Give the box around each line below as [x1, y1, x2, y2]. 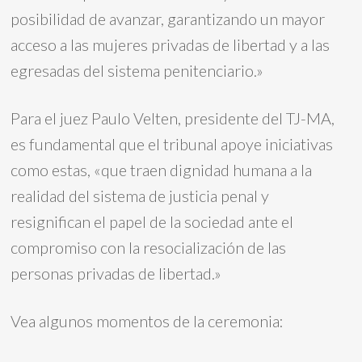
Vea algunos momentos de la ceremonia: [11, 311, 284, 330]
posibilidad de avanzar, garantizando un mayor [11, 9, 326, 28]
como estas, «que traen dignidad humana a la [11, 160, 313, 179]
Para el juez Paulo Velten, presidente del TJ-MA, [11, 108, 335, 128]
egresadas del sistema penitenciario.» [11, 61, 264, 80]
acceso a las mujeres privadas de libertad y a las [11, 35, 330, 54]
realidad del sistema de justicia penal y [11, 186, 270, 205]
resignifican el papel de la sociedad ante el [11, 212, 294, 231]
